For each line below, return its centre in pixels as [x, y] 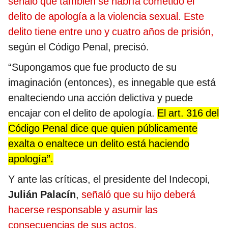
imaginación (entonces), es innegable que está [112, 82]
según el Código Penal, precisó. [79, 47]
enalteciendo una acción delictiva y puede [101, 97]
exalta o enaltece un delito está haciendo [99, 143]
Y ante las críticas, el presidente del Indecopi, [109, 179]
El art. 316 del [188, 113]
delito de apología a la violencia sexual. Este [106, 16]
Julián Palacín [42, 194]
